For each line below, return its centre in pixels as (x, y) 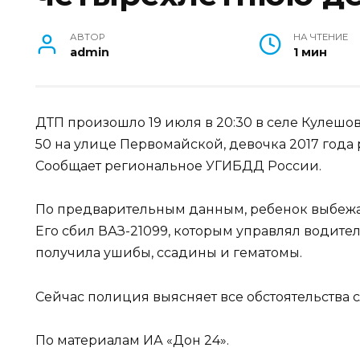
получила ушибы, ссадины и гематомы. (169, 253)
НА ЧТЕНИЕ (321, 37)
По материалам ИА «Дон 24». (132, 340)
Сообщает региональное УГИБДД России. (178, 166)
